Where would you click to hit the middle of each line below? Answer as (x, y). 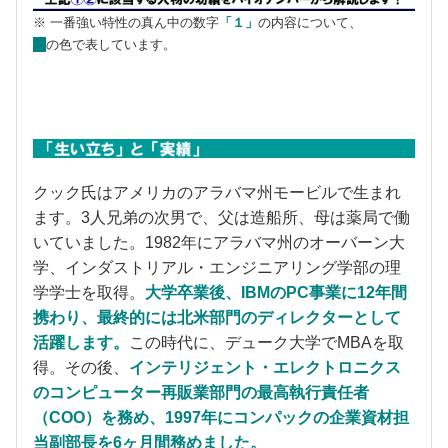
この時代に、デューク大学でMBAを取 (266, 342)
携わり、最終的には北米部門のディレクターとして (217, 317)
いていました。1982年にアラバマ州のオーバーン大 (219, 242)
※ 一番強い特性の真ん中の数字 (126, 22)
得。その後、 (81, 367)
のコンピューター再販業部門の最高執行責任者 (201, 392)
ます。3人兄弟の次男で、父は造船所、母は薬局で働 (221, 217)
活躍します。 (81, 342)
